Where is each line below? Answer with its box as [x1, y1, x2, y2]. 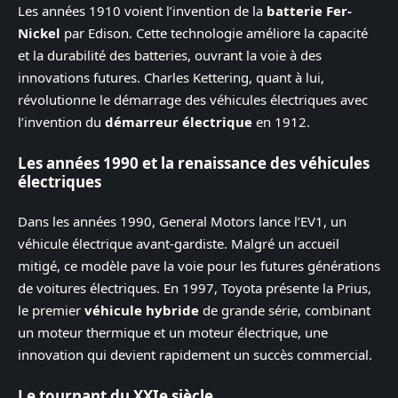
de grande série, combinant [199, 301, 370, 320]
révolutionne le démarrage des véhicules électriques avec [18, 91, 368, 109]
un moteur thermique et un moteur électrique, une [18, 323, 328, 342]
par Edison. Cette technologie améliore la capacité [60, 24, 368, 43]
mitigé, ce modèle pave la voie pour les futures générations [18, 257, 380, 275]
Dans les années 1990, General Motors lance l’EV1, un [18, 212, 346, 231]
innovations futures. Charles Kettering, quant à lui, [18, 68, 324, 87]
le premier [18, 301, 84, 320]
